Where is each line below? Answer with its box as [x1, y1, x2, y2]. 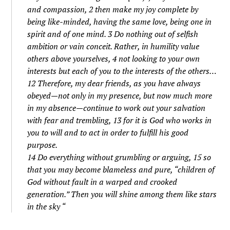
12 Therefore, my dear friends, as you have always [27, 78, 201, 89]
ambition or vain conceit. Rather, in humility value [27, 41, 200, 52]
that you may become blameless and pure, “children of [27, 164, 215, 175]
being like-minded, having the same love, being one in [27, 16, 212, 27]
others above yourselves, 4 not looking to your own [27, 53, 200, 64]
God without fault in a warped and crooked [27, 176, 178, 187]
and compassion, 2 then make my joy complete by [27, 4, 199, 15]
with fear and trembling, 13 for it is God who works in [27, 114, 212, 126]
